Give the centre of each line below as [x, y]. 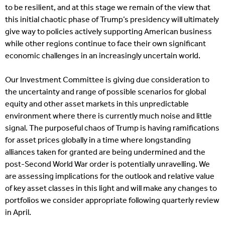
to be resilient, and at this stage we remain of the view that [108, 8]
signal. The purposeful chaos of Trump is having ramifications [112, 128]
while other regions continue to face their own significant [105, 44]
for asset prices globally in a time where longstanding [98, 140]
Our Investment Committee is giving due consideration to [107, 80]
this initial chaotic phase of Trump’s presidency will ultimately [112, 20]
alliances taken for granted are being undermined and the [105, 152]
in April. [18, 213]
